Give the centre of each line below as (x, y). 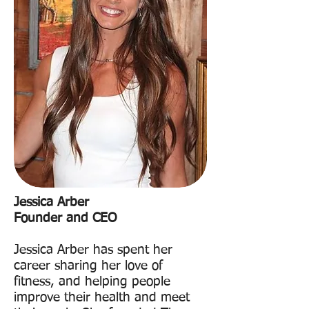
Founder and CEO (65, 218)
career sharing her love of (88, 266)
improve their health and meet (102, 298)
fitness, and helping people (92, 282)
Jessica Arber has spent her (93, 250)
